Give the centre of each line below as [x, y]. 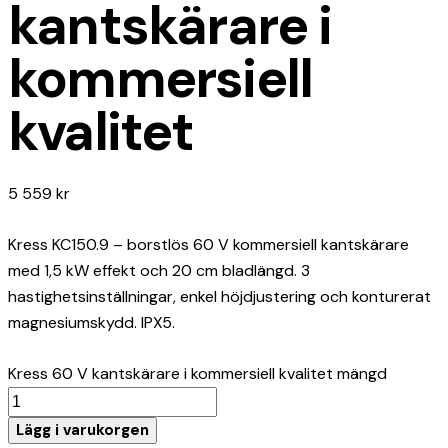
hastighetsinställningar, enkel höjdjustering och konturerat [219, 296]
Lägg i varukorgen [82, 430]
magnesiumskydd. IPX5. [91, 322]
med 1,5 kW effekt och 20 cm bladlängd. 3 [159, 270]
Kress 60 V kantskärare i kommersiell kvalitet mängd [197, 374]
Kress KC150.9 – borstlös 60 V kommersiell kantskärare [208, 244]
